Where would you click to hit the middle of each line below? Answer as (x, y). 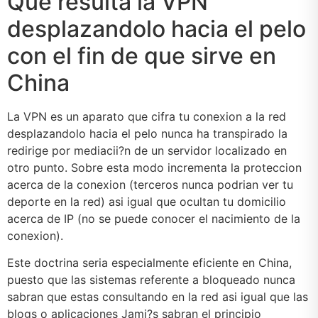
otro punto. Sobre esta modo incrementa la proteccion (154, 167)
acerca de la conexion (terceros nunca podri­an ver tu (150, 184)
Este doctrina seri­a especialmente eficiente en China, (149, 262)
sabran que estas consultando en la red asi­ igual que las (158, 296)
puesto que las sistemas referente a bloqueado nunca (151, 279)
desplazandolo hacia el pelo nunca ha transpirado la (147, 133)
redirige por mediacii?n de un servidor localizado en (147, 150)
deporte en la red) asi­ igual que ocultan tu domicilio (147, 201)
